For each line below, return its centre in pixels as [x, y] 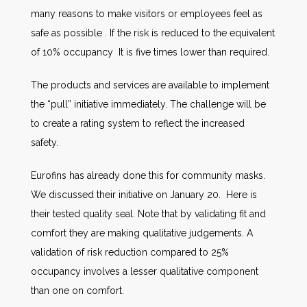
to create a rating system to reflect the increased [138, 123]
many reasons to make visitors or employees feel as [147, 13]
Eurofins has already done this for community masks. [148, 175]
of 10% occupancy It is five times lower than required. [150, 52]
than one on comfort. [77, 290]
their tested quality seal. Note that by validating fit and [148, 213]
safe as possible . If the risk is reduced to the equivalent [153, 33]
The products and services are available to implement [150, 85]
